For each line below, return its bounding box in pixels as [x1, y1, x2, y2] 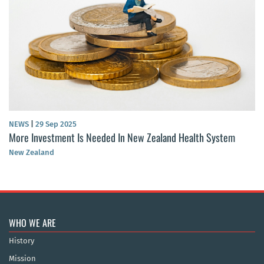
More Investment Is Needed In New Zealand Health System [9, 130, 235, 146]
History [9, 236, 34, 246]
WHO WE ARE [9, 216, 56, 230]
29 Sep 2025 [34, 120, 77, 129]
